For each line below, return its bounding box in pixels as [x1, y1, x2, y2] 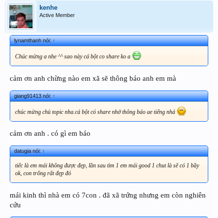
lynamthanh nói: [14, 37, 53, 44]
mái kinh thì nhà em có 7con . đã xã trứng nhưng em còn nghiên [10, 191, 206, 199]
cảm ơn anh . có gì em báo [10, 129, 91, 138]
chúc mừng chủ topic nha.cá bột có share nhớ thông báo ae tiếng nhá [15, 108, 177, 115]
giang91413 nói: [14, 92, 53, 99]
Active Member [39, 12, 75, 18]
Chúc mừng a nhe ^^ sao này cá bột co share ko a [15, 53, 132, 60]
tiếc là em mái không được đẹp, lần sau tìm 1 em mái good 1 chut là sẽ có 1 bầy [15, 162, 199, 169]
